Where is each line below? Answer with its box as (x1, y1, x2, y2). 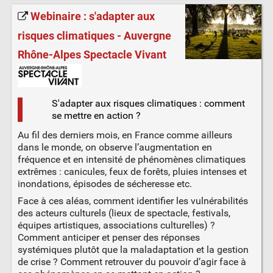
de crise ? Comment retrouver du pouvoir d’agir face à (17, 256, 246, 268)
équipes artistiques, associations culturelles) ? (17, 219, 215, 232)
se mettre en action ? (51, 110, 141, 122)
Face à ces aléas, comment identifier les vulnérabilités (17, 195, 248, 207)
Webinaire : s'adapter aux (30, 9, 155, 23)
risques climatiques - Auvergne (17, 29, 171, 43)
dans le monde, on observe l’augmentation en (17, 141, 212, 154)
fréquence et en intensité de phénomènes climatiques (17, 154, 246, 166)
